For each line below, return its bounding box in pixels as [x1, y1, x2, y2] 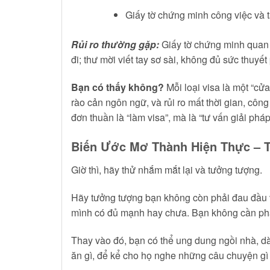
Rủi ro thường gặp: [71, 37, 159, 51]
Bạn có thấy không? [71, 80, 164, 94]
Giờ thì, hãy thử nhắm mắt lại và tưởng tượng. [71, 163, 262, 177]
